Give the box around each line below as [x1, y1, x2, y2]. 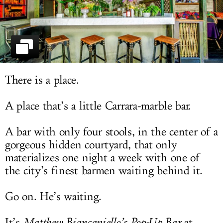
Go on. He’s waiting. [5, 190, 102, 204]
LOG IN [99, 6, 124, 15]
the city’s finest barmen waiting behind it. [5, 164, 203, 178]
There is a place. [5, 73, 79, 88]
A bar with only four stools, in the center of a [5, 125, 218, 139]
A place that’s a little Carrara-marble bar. [5, 99, 192, 113]
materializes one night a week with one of [5, 151, 200, 165]
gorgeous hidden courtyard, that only [5, 138, 177, 152]
